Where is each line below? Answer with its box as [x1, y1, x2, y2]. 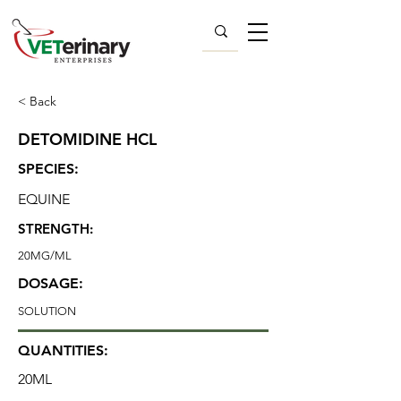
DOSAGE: [18, 275, 83, 292]
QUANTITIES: [18, 342, 108, 359]
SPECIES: [18, 160, 79, 177]
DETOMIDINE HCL [18, 129, 157, 149]
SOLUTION [18, 304, 76, 318]
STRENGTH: [18, 220, 93, 237]
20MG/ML [18, 249, 72, 262]
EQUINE [18, 191, 70, 208]
